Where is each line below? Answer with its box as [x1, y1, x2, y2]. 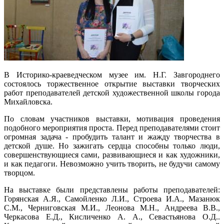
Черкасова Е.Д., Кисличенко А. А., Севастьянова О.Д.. [4, 212, 220, 221]
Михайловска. [4, 97, 52, 106]
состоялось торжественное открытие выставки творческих [4, 79, 220, 88]
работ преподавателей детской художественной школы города [4, 88, 220, 97]
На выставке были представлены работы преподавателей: [4, 185, 220, 194]
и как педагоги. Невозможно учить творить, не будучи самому [4, 159, 220, 168]
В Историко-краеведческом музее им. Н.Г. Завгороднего [4, 70, 220, 79]
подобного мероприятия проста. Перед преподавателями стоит [4, 123, 220, 132]
